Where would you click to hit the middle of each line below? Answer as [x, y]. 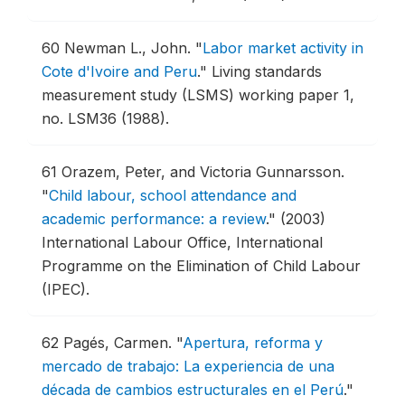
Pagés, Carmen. [120, 343]
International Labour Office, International [182, 242]
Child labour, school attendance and [173, 195]
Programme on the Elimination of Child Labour [201, 266]
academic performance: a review [154, 219]
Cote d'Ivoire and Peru [119, 71]
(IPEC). [66, 289]
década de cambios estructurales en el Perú [193, 390]
